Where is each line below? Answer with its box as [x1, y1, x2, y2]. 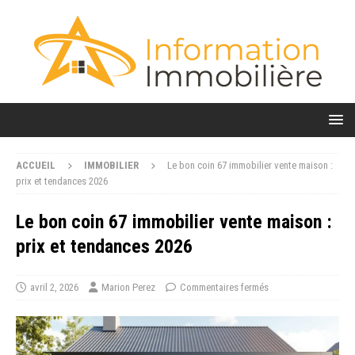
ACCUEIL [16, 159, 55, 171]
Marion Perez [101, 281, 155, 293]
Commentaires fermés [180, 281, 269, 293]
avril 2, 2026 [30, 281, 78, 293]
